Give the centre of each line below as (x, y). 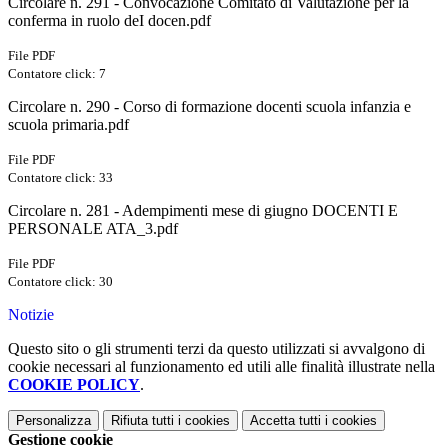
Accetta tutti (285, 421)
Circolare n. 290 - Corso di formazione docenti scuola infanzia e (209, 107)
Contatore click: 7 (57, 74)
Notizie (31, 315)
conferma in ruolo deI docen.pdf (109, 21)
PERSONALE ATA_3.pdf (93, 229)
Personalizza (53, 421)
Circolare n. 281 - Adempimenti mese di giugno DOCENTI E (203, 211)
